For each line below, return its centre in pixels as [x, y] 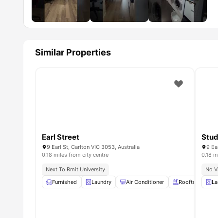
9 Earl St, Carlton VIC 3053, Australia [93, 147]
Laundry [101, 182]
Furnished [64, 182]
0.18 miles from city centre [75, 154]
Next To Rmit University [75, 169]
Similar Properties [73, 53]
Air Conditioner [145, 182]
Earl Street [61, 137]
